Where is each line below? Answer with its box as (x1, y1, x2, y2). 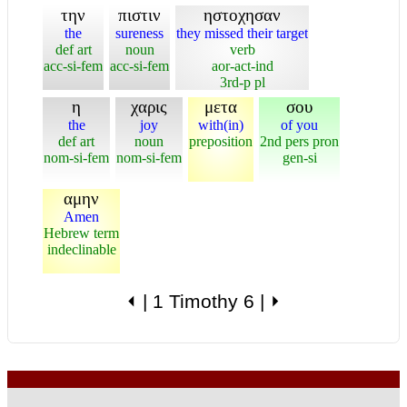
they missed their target (176, 25, 308, 41)
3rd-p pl (219, 74, 265, 90)
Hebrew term (44, 225, 119, 241)
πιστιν (118, 5, 161, 25)
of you (281, 117, 318, 133)
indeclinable (46, 242, 116, 257)
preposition (189, 134, 253, 149)
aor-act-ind (211, 58, 273, 74)
